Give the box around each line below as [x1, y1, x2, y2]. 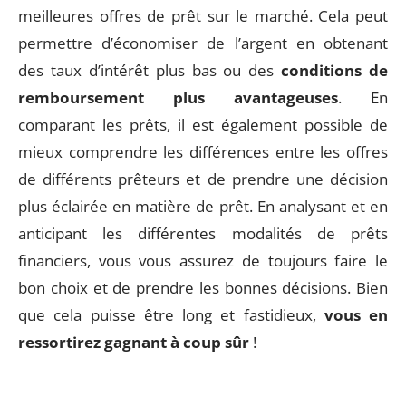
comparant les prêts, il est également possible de [18, 114, 388, 135]
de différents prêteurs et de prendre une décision [18, 169, 388, 189]
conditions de [281, 60, 388, 81]
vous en [324, 304, 388, 325]
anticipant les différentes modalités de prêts [18, 223, 388, 244]
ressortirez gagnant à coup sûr [18, 332, 249, 353]
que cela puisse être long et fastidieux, [18, 304, 324, 325]
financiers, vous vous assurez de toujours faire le [18, 250, 388, 271]
